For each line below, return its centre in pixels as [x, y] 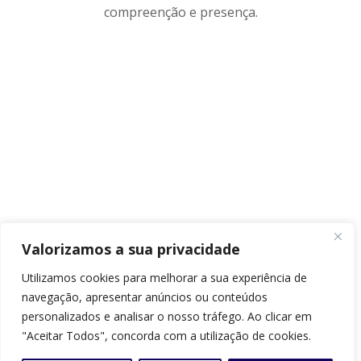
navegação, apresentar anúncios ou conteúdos [145, 297]
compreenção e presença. [180, 12]
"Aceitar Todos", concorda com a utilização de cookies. [166, 336]
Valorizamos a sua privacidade [131, 249]
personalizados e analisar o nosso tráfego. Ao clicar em [167, 316]
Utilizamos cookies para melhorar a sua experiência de [164, 278]
